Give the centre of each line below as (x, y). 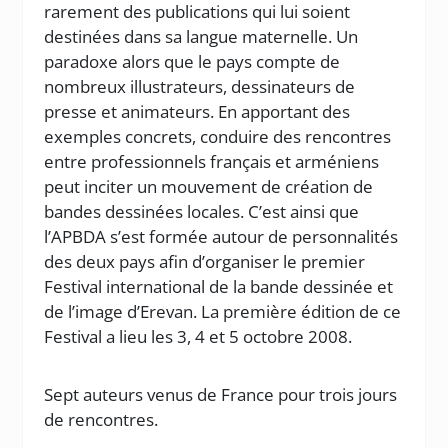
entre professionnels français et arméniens (212, 161)
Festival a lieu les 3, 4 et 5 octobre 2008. (198, 336)
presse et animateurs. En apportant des (197, 111)
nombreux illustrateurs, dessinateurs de (200, 86)
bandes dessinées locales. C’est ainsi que (202, 211)
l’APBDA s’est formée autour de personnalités (221, 236)
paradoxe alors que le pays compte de (192, 61)
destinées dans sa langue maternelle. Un (201, 36)
